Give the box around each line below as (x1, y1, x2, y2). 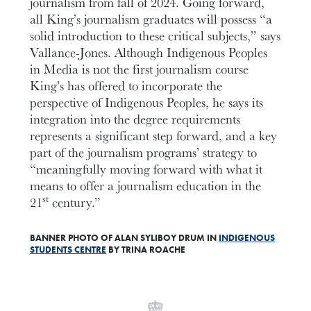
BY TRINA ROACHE (106, 243, 186, 255)
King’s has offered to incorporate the (30, 76, 223, 94)
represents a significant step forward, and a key (30, 126, 278, 144)
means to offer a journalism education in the (30, 176, 262, 194)
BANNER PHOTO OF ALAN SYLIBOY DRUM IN (30, 231, 219, 244)
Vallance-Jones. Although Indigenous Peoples (30, 42, 268, 61)
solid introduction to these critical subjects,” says (30, 26, 281, 44)
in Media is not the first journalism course (30, 59, 249, 78)
